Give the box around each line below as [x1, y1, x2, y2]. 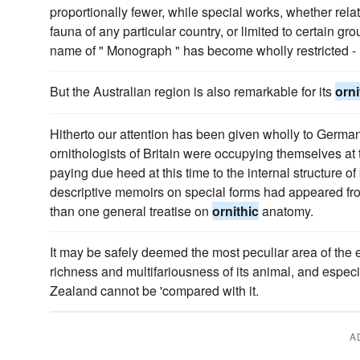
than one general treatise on [50, 202, 212, 220]
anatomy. [259, 202, 313, 220]
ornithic [212, 202, 259, 220]
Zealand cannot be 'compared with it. [50, 281, 259, 300]
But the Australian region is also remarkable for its [50, 82, 335, 100]
